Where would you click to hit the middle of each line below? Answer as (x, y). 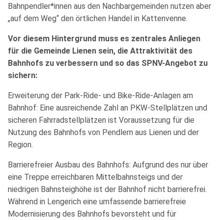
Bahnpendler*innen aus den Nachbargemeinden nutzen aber (110, 6)
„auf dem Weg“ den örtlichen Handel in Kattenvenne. (98, 18)
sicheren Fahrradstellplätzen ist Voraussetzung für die (101, 120)
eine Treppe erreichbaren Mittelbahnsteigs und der (95, 177)
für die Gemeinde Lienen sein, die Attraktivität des (100, 51)
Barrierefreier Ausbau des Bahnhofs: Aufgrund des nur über (108, 165)
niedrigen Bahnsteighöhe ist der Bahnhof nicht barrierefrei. (107, 189)
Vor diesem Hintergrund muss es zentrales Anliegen (104, 38)
